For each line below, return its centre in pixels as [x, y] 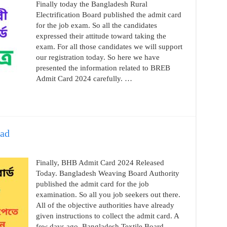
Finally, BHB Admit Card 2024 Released [100, 163]
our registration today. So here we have [98, 57]
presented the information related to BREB [103, 68]
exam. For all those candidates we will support [109, 47]
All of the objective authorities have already [105, 205]
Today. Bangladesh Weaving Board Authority [107, 173]
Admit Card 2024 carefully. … [84, 79]
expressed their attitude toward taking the [101, 36]
